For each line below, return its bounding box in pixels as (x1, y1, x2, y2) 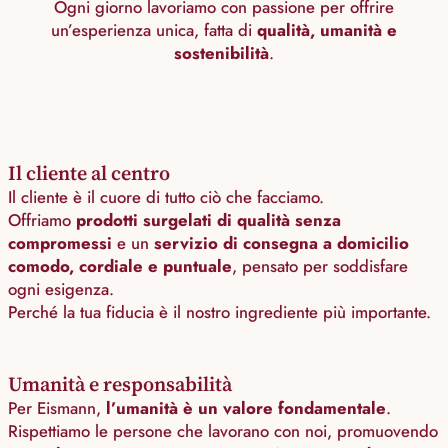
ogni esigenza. (8, 277, 114, 302)
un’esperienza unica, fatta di (51, 18, 257, 43)
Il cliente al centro (8, 159, 170, 188)
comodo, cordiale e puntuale (8, 254, 232, 279)
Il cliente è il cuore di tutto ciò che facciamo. (8, 185, 324, 210)
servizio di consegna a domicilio (154, 231, 409, 256)
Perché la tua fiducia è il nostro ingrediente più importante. (8, 300, 431, 325)
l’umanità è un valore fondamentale (106, 396, 386, 421)
